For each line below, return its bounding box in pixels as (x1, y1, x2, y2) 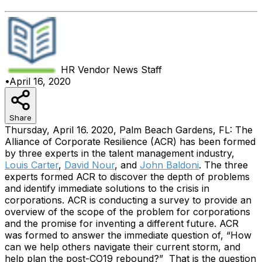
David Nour (64, 158, 115, 171)
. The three (199, 158, 248, 171)
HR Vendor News (61, 63, 138, 75)
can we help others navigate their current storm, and (5, 240, 240, 253)
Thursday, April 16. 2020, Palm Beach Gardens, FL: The (5, 123, 253, 136)
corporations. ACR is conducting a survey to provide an (5, 194, 251, 206)
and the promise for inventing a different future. (5, 217, 216, 229)
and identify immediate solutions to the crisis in (5, 182, 209, 194)
